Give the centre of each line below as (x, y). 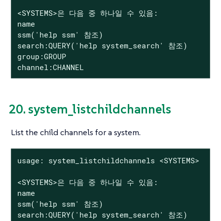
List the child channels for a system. (76, 132)
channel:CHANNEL (50, 67)
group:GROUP (41, 56)
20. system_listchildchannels (90, 109)
